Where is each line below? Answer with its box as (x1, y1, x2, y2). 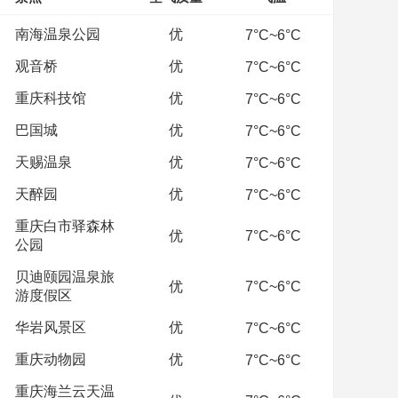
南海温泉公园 (15, 27, 100, 42)
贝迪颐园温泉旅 (15, 269, 115, 284)
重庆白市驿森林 (15, 219, 115, 234)
